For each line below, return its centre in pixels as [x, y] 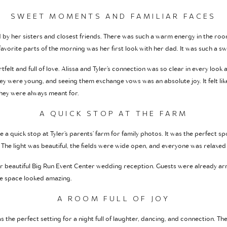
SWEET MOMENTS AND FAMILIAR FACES [113, 16]
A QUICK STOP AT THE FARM [113, 113]
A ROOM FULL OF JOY [113, 199]
